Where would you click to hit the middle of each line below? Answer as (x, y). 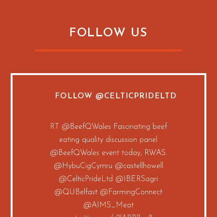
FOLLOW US (108, 33)
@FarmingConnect (131, 192)
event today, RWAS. (133, 153)
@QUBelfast (76, 192)
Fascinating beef (139, 127)
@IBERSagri (136, 179)
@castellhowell (139, 166)
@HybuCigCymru (83, 166)
